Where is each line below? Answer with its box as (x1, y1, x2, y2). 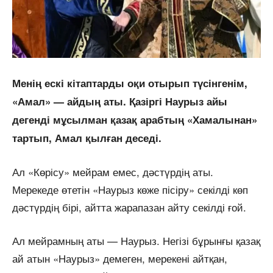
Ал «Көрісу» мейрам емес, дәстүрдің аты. (12, 163, 213, 179)
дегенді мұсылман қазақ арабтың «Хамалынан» (12, 112, 257, 127)
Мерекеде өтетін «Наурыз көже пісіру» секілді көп (12, 181, 248, 197)
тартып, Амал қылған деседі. (12, 130, 161, 145)
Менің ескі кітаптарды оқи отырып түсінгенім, (12, 75, 247, 90)
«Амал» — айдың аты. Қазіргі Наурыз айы (12, 93, 227, 108)
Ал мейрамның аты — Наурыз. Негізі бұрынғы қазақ (12, 232, 260, 248)
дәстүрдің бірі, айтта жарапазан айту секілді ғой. (12, 199, 246, 214)
